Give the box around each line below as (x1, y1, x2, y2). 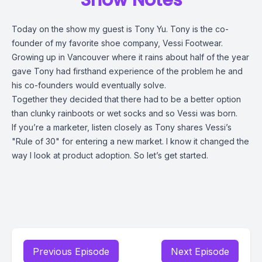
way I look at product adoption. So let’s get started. (12, 150, 208, 160)
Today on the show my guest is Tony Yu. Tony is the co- (12, 24, 229, 34)
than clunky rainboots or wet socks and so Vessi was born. (12, 108, 237, 118)
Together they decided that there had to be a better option (12, 94, 241, 104)
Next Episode (171, 246, 229, 257)
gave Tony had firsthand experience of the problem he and (12, 66, 243, 76)
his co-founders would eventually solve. (12, 80, 166, 90)
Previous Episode (33, 246, 109, 257)
